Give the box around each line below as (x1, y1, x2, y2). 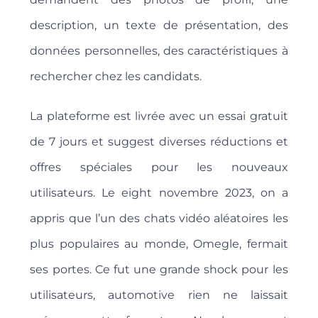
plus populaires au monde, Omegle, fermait (30, 237, 288, 251)
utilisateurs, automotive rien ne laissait (30, 288, 288, 302)
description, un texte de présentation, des (30, 18, 288, 33)
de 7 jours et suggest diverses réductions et (30, 135, 288, 149)
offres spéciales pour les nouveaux (30, 160, 288, 175)
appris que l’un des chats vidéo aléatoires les (30, 212, 288, 226)
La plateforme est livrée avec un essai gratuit (30, 109, 288, 124)
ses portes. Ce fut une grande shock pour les (30, 263, 288, 277)
